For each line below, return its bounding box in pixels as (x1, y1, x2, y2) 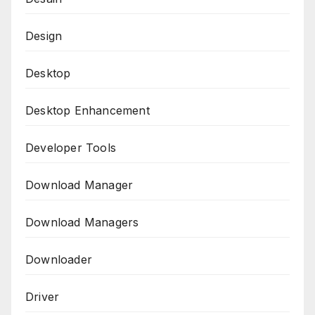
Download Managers (25, 214, 139, 229)
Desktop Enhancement (25, 103, 150, 117)
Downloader (25, 252, 92, 266)
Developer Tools (25, 140, 116, 155)
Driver (25, 289, 60, 304)
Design (25, 28, 63, 43)
